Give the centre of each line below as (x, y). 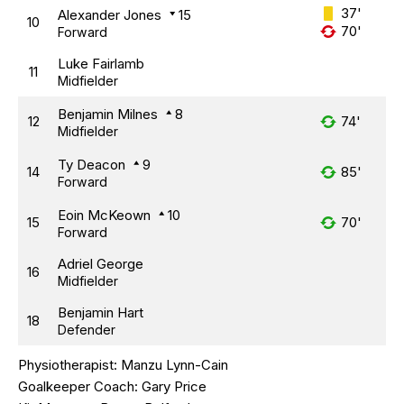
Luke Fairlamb (101, 63)
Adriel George (101, 263)
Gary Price (174, 386)
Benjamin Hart (101, 312)
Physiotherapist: (69, 365)
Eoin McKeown (104, 215)
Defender (87, 329)
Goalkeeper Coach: (80, 386)
